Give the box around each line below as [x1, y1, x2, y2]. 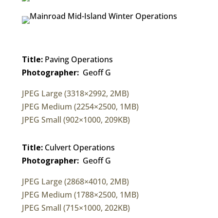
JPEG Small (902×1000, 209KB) [21, 114, 130, 125]
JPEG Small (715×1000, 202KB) [21, 202, 130, 213]
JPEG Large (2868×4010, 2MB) [21, 176, 129, 187]
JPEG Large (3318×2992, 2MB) [21, 88, 129, 99]
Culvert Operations [42, 142, 115, 153]
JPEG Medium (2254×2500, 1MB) [21, 101, 139, 112]
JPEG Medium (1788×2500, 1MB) [21, 189, 139, 200]
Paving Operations [42, 54, 113, 65]
